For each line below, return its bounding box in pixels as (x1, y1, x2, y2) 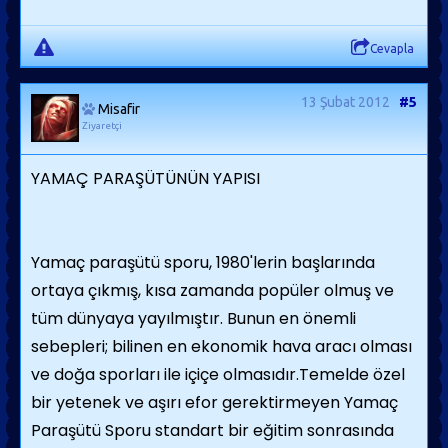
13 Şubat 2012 (301, 94, 390, 110)
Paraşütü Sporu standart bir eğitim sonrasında (31, 419, 394, 442)
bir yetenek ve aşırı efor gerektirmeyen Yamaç (31, 391, 398, 414)
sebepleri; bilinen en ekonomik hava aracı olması (31, 335, 412, 358)
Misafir (98, 101, 140, 117)
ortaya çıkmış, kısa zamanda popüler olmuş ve (31, 279, 394, 302)
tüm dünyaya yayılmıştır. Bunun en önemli (31, 307, 356, 330)
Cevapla (370, 42, 414, 55)
